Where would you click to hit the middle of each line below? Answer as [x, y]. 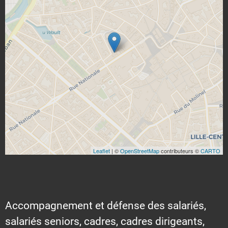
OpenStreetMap [140, 150]
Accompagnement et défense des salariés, [106, 205]
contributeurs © [180, 150]
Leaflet [102, 150]
